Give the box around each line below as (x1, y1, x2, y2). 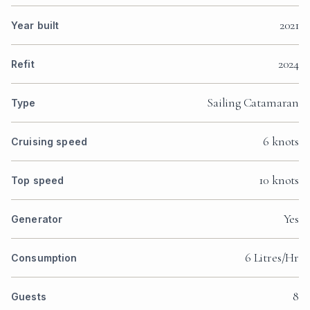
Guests (11, 291, 46, 303)
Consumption (11, 252, 77, 264)
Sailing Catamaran (207, 95, 299, 111)
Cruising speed (11, 136, 87, 148)
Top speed (11, 174, 64, 187)
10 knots (259, 172, 299, 188)
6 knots (263, 134, 299, 149)
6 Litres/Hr (244, 250, 299, 266)
